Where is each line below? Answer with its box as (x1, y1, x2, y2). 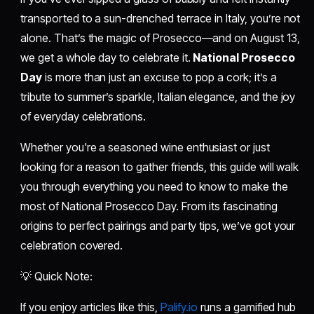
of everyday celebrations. (20, 109, 146, 123)
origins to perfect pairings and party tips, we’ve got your (20, 218, 296, 233)
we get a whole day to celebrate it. (20, 50, 193, 64)
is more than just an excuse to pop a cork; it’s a (42, 69, 277, 84)
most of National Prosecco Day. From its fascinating (20, 198, 278, 213)
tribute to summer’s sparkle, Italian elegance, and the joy (20, 89, 296, 104)
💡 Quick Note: (20, 268, 93, 283)
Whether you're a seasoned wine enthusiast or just (20, 139, 270, 154)
